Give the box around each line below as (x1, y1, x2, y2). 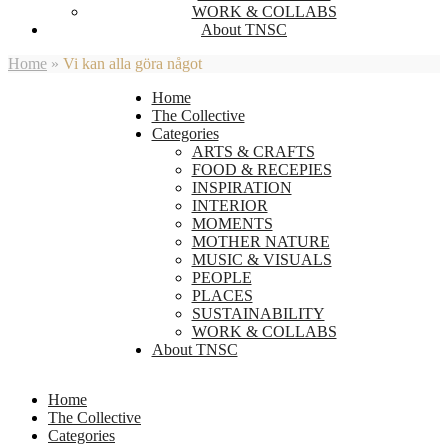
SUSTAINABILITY (191, 305, 325, 322)
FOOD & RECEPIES (191, 161, 332, 178)
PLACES (191, 287, 253, 304)
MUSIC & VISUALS (191, 251, 332, 268)
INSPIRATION (191, 179, 292, 196)
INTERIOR (191, 197, 268, 214)
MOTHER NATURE (191, 233, 330, 250)
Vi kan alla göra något (63, 55, 202, 72)
